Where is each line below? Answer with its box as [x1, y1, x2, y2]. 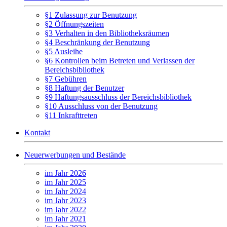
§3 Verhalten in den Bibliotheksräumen [45, 29, 169, 37]
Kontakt [24, 128, 50, 137]
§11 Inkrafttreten [45, 111, 97, 120]
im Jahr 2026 [45, 169, 86, 177]
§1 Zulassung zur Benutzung [45, 11, 137, 19]
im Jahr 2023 [45, 196, 86, 205]
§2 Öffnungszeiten [45, 20, 104, 28]
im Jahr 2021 [45, 214, 86, 223]
